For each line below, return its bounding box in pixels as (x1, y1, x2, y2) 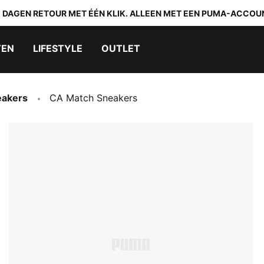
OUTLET (101, 42, 140, 54)
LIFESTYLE (33, 42, 82, 54)
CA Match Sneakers (49, 92, 137, 104)
